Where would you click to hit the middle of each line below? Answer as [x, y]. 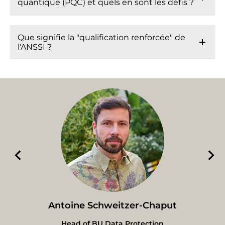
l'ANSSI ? [35, 47]
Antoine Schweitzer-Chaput [113, 206]
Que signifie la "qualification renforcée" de [101, 38]
